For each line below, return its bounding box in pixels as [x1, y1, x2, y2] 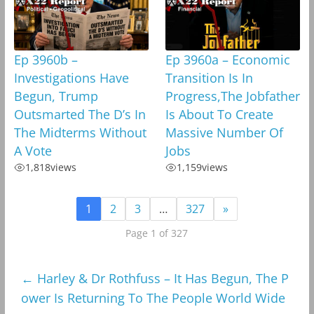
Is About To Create [165, 106, 273, 123]
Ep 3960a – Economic [165, 51, 290, 69]
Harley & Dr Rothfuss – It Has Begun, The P [33, 270, 289, 287]
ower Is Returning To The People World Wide [20, 289, 285, 307]
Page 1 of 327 [125, 226, 189, 240]
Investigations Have [13, 69, 129, 87]
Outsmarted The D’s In [13, 106, 146, 123]
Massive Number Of [165, 124, 283, 142]
